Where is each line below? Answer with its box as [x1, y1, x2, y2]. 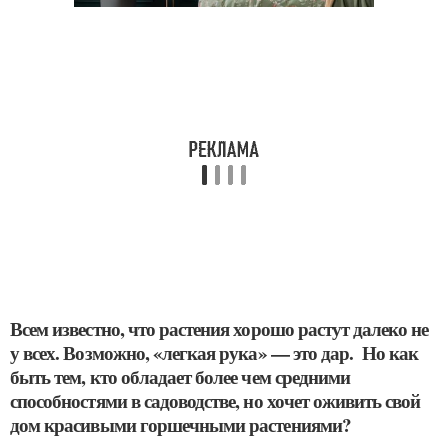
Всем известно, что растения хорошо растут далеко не [10, 315, 429, 343]
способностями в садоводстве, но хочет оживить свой [10, 387, 421, 415]
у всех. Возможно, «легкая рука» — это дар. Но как [10, 339, 419, 367]
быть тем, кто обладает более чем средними [10, 363, 351, 391]
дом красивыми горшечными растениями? [10, 411, 351, 439]
